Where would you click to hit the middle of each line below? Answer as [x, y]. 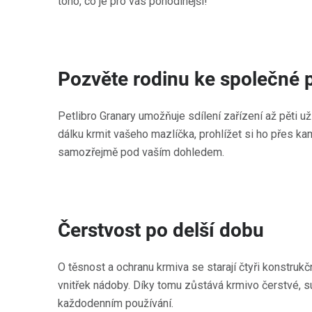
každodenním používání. [116, 303]
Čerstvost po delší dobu [161, 230]
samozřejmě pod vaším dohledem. [141, 152]
